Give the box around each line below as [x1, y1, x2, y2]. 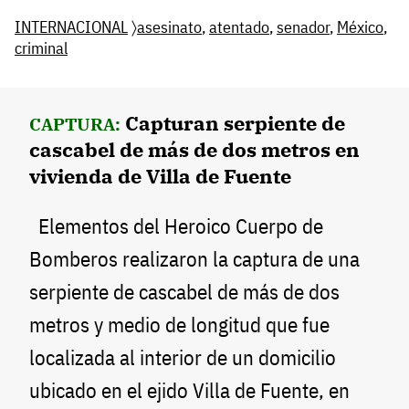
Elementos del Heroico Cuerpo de [29, 213, 323, 240]
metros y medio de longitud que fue [29, 311, 330, 339]
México [337, 16, 383, 38]
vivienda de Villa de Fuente [29, 163, 291, 190]
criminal [15, 37, 68, 59]
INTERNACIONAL [15, 16, 128, 38]
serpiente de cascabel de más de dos [29, 278, 340, 306]
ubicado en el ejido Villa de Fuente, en [29, 377, 350, 404]
